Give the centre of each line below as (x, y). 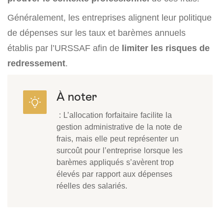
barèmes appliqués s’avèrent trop (115, 162)
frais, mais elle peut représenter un (118, 139)
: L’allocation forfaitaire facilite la (114, 115)
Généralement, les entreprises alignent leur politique (110, 18)
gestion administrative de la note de (119, 127)
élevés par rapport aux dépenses (114, 174)
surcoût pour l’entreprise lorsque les (120, 151)
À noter (77, 97)
